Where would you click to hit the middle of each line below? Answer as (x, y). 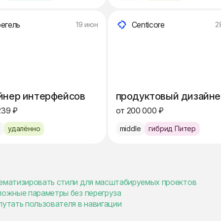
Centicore (148, 25)
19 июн (87, 24)
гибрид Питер (172, 129)
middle (130, 129)
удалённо (24, 129)
